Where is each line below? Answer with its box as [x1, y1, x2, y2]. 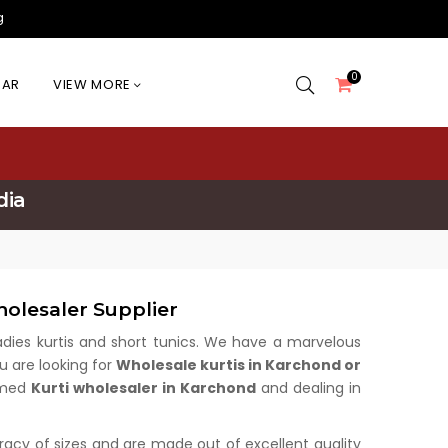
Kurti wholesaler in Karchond [30, 378, 256, 398]
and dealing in [255, 378, 362, 398]
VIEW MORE [52, 75, 135, 94]
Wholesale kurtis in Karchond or [115, 355, 362, 375]
